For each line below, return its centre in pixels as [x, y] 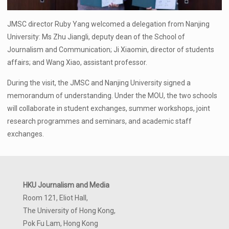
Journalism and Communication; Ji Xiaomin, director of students [111, 49]
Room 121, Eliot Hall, [55, 198]
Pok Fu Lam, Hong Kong [61, 223]
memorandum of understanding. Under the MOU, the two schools [112, 95]
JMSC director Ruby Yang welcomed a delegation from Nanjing [109, 24]
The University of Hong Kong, [69, 210]
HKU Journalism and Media [66, 185]
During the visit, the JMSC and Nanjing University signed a [99, 83]
